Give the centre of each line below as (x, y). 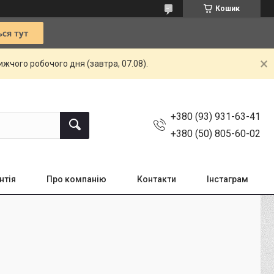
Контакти (157, 179)
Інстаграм (228, 179)
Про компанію (76, 179)
